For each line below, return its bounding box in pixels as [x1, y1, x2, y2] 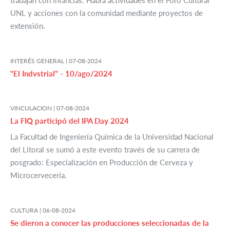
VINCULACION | [10, 104, 56, 112]
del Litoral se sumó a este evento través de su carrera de [10, 145, 200, 155]
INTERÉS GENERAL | [10, 57, 69, 65]
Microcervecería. [10, 170, 67, 180]
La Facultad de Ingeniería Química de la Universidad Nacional [10, 132, 214, 142]
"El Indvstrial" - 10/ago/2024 [10, 69, 112, 79]
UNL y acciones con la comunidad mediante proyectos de [10, 8, 203, 18]
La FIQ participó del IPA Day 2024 [10, 116, 129, 126]
